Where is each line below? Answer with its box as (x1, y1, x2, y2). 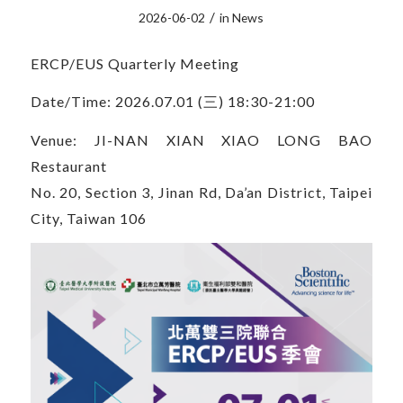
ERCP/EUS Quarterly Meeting (30, 54, 239, 72)
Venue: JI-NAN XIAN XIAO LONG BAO (30, 130, 373, 148)
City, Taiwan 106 (30, 209, 147, 227)
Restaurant (30, 157, 107, 175)
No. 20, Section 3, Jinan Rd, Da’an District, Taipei (30, 183, 373, 201)
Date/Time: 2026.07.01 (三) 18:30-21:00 (30, 93, 315, 111)
